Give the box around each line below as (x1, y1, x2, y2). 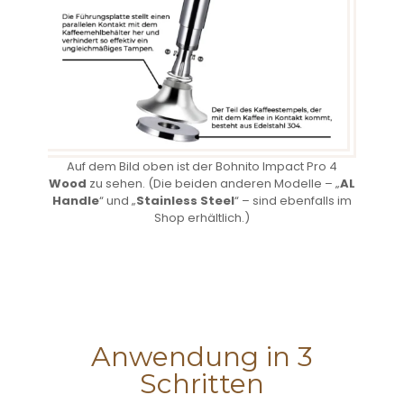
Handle (52, 192, 99, 209)
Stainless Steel (136, 192, 234, 209)
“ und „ (99, 192, 136, 209)
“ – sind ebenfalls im (234, 192, 352, 209)
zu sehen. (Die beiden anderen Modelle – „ (87, 175, 340, 192)
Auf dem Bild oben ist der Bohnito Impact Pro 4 (67, 158, 337, 175)
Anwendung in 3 (91, 340, 313, 373)
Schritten (140, 367, 264, 400)
